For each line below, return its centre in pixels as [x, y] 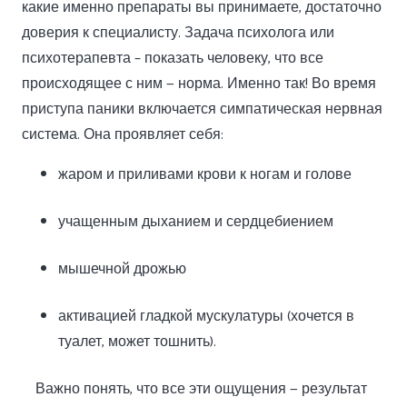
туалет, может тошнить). [137, 342]
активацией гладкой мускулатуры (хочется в [206, 317]
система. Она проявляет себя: [123, 135]
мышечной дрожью [122, 269]
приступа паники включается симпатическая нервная [202, 109]
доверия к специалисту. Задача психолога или [178, 33]
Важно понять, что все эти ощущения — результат [201, 389]
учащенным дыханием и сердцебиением [196, 222]
